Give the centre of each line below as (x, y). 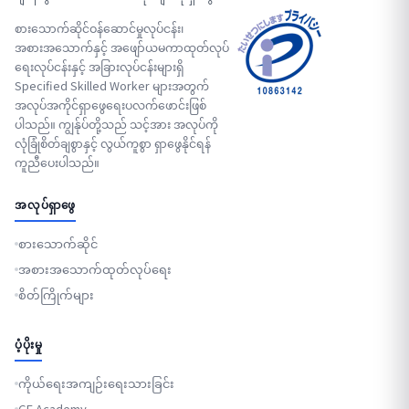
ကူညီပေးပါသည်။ (57, 162)
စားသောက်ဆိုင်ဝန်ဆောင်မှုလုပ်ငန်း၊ (99, 28)
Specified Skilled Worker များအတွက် (112, 85)
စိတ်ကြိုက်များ (56, 294)
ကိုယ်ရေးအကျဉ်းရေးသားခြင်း (96, 383)
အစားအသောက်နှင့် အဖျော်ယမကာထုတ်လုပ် (122, 47)
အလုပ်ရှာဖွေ (45, 205)
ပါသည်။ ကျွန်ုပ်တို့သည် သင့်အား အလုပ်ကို (116, 124)
